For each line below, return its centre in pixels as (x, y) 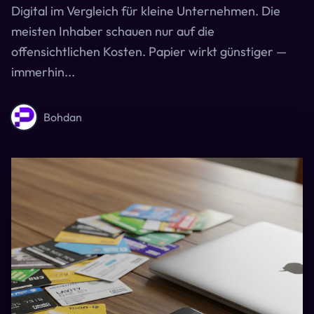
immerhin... (43, 72)
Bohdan (63, 117)
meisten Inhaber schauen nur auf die (113, 31)
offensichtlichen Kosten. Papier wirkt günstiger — (149, 52)
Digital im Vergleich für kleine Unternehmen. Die (146, 11)
